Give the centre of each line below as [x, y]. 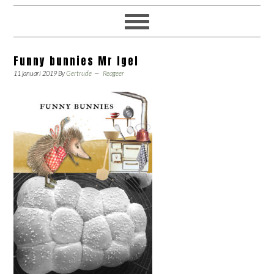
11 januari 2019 [35, 73]
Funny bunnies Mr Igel [76, 61]
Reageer [114, 73]
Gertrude [79, 73]
